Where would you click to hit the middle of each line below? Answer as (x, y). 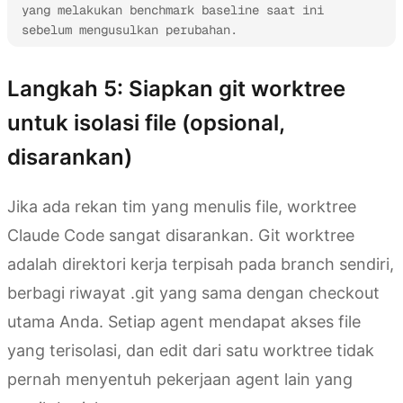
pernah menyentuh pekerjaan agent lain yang (180, 379)
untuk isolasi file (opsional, (146, 122)
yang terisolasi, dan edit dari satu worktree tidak (191, 350)
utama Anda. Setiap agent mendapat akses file (184, 321)
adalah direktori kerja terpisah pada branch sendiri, (201, 264)
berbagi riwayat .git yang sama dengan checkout (193, 292)
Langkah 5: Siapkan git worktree (176, 88)
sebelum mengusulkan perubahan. (130, 29)
